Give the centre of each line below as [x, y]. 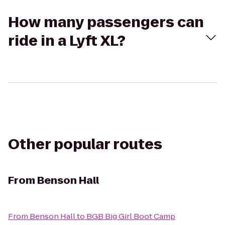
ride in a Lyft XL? [67, 41]
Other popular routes [85, 144]
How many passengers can [106, 22]
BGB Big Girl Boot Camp [131, 216]
